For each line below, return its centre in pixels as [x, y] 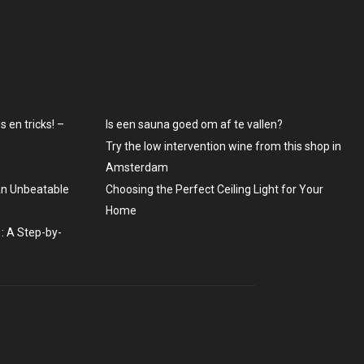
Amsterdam [136, 167]
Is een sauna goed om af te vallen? [194, 124]
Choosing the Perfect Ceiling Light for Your [214, 189]
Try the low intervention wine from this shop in [223, 146]
